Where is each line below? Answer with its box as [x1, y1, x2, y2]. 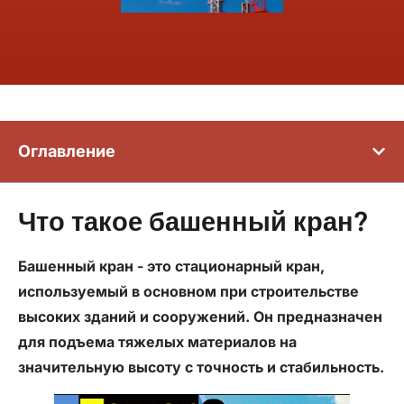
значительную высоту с [18, 358, 197, 377]
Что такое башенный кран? [18, 210, 368, 238]
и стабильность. [263, 358, 384, 377]
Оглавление [18, 142, 115, 161]
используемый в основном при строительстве [18, 282, 359, 301]
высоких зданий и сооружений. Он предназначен [18, 308, 382, 326]
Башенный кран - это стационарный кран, [18, 257, 325, 276]
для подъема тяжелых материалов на [18, 333, 297, 352]
